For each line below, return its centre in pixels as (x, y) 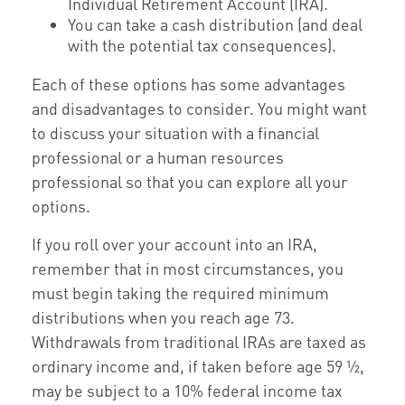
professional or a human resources (158, 157)
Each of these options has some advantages (188, 84)
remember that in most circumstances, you (188, 268)
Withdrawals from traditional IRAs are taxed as (199, 342)
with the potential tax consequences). (202, 45)
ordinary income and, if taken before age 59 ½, (198, 366)
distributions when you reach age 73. (163, 317)
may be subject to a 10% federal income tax (187, 391)
